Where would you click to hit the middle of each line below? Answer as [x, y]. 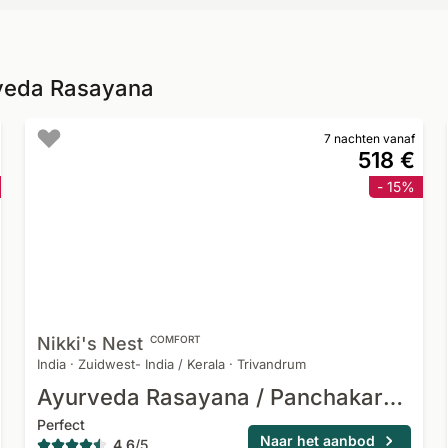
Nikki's [67, 343]
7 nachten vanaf [369, 138]
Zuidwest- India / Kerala [152, 364]
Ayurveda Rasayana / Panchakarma [393, 397]
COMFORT [176, 339]
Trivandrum [272, 364]
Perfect [61, 424]
